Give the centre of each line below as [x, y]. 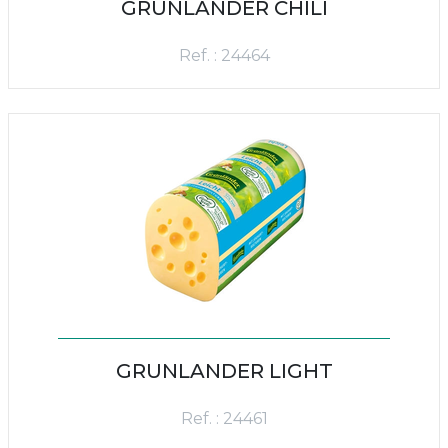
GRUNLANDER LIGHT [224, 371]
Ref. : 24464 [224, 55]
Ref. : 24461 [224, 418]
